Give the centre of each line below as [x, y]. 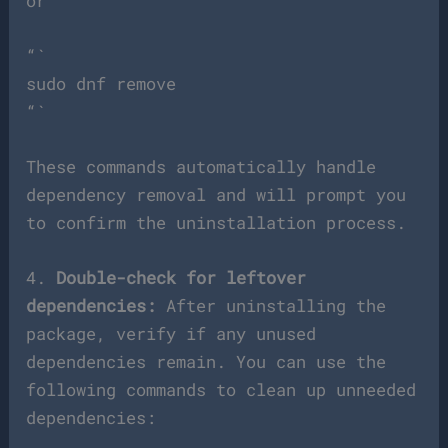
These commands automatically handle [201, 166]
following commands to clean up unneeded [221, 390]
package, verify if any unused [171, 334]
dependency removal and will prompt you [216, 194]
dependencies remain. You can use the [206, 362]
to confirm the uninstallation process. [216, 222]
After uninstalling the [271, 306]
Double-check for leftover [181, 278]
